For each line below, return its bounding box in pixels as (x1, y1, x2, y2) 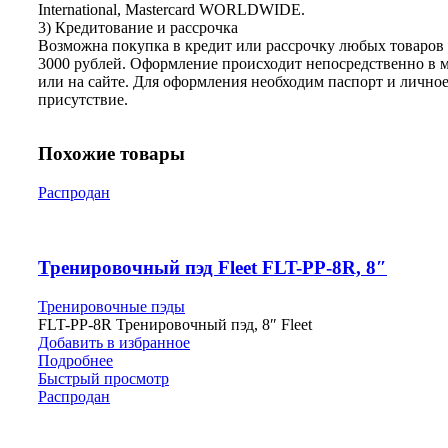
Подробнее (38, 351, 113, 369)
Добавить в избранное (38, 333, 190, 351)
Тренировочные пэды (38, 297, 185, 315)
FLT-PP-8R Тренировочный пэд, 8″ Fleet (38, 315, 312, 333)
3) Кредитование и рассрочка (38, 18, 238, 36)
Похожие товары (38, 143, 185, 165)
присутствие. (38, 90, 128, 108)
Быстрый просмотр (38, 369, 169, 387)
